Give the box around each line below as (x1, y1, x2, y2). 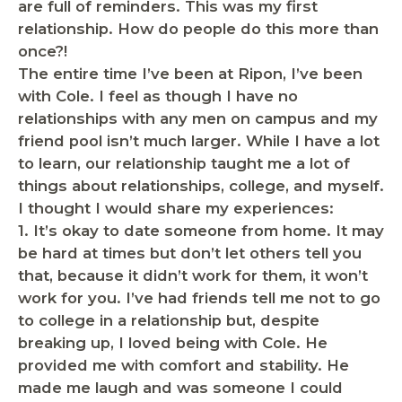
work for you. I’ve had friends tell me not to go (18, 288, 380, 307)
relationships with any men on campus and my (18, 109, 378, 127)
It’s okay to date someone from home (33, 221, 327, 240)
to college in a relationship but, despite (18, 310, 319, 329)
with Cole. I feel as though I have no (18, 86, 298, 105)
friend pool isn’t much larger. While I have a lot (18, 131, 380, 150)
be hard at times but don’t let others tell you (18, 243, 362, 262)
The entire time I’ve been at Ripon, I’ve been (18, 64, 363, 83)
